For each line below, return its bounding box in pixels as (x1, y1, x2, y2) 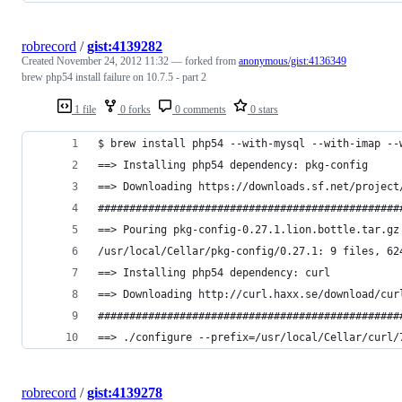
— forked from (171, 54, 239, 67)
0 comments (172, 102, 226, 116)
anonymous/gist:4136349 (239, 54, 346, 67)
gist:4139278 (87, 384, 162, 400)
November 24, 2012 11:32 (57, 54, 169, 67)
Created (22, 54, 57, 67)
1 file (72, 102, 96, 116)
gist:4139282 (87, 38, 162, 54)
